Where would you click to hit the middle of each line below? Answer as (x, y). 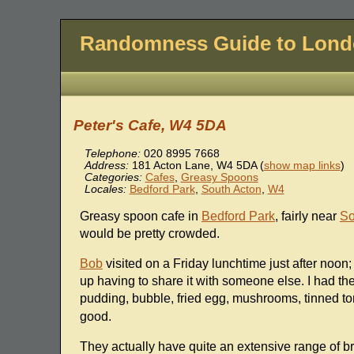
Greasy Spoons (219, 178)
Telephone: (112, 154)
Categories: (113, 178)
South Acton (231, 190)
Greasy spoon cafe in (140, 217)
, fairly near (307, 217)
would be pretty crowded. (149, 234)
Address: (106, 166)
